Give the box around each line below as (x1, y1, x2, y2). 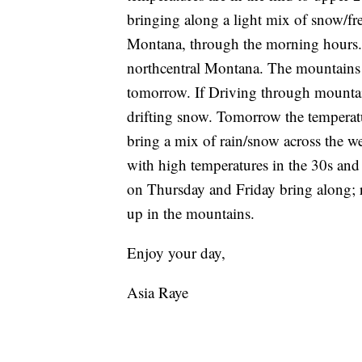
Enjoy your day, (127, 242, 225, 263)
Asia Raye (127, 282, 188, 303)
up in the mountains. (127, 203, 255, 224)
